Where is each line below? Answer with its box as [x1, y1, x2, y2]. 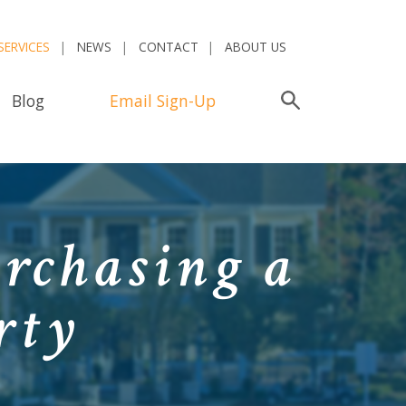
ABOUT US [225, 38, 287, 56]
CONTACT [138, 38, 198, 56]
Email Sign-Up [109, 89, 216, 111]
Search [300, 89, 349, 111]
